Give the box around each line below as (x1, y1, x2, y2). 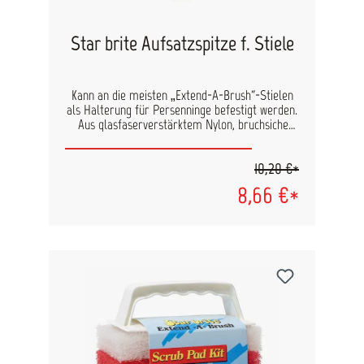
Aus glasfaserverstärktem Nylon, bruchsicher (71, 116, 293, 133)
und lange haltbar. (138, 131, 226, 148)
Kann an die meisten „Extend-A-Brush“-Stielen (71, 87, 293, 104)
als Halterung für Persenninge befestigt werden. (67, 102, 297, 119)
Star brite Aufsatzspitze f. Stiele (70, 31, 294, 56)
